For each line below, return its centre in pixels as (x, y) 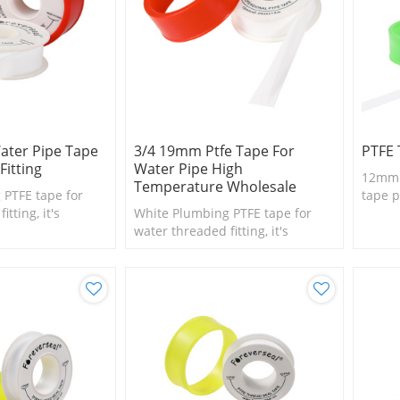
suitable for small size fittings (221, 248)
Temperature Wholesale (215, 186)
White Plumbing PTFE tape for (222, 212)
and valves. (167, 266)
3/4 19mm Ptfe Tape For (214, 150)
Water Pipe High (188, 168)
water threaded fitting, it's (211, 230)
